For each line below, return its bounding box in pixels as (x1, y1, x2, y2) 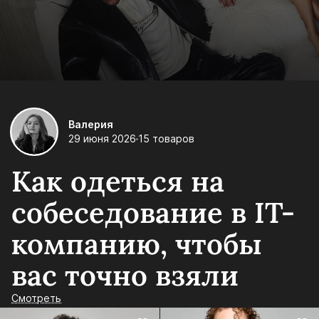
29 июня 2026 (68, 132, 136, 145)
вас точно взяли (11, 257, 239, 294)
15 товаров (138, 132, 194, 145)
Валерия (68, 118, 113, 131)
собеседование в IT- (11, 194, 295, 231)
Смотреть (11, 292, 61, 305)
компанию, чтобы (11, 226, 262, 263)
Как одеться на (11, 163, 224, 200)
